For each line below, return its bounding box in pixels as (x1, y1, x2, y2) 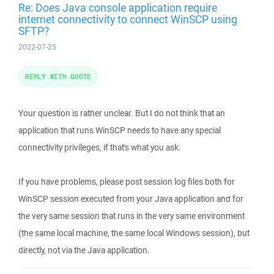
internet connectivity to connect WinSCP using (18, 12, 237, 26)
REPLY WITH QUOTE (25, 72, 91, 81)
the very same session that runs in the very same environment (18, 210, 245, 221)
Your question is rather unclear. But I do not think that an (18, 108, 225, 119)
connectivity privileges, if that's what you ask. (18, 142, 181, 153)
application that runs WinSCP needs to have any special (18, 125, 221, 136)
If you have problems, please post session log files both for (18, 176, 235, 187)
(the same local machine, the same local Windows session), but (18, 228, 250, 239)
